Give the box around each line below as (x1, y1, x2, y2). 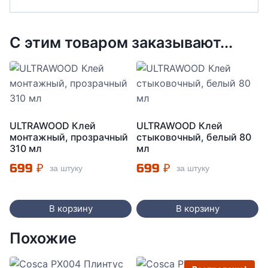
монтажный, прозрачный (10, 131, 128, 144)
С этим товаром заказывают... (10, 33, 233, 51)
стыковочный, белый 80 (136, 131, 251, 144)
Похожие (10, 229, 77, 247)
